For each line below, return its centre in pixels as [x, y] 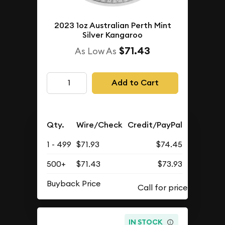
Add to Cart [135, 83]
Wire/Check [100, 125]
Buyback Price [74, 184]
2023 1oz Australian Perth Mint [113, 26]
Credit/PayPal [155, 125]
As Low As [96, 51]
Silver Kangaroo [113, 35]
